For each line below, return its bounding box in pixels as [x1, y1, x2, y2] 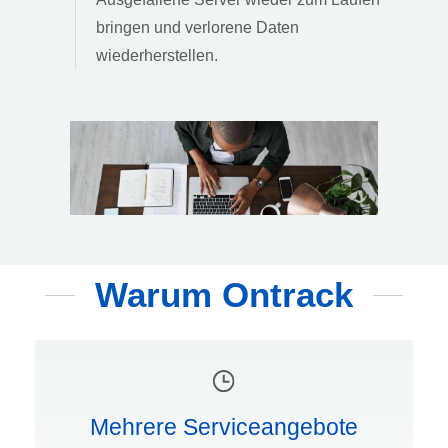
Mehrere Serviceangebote [90, 414, 358, 441]
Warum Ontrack [95, 275, 353, 315]
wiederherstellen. [96, 46, 218, 64]
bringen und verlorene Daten [96, 18, 299, 36]
